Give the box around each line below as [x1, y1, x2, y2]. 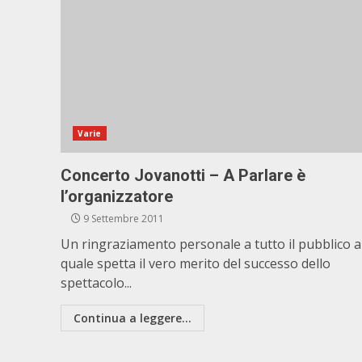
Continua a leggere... [74, 310, 192, 326]
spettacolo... [61, 274, 132, 292]
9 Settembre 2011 [81, 212, 164, 225]
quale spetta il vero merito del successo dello [61, 255, 330, 272]
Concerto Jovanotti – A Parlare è [61, 166, 305, 185]
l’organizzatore [61, 187, 173, 206]
